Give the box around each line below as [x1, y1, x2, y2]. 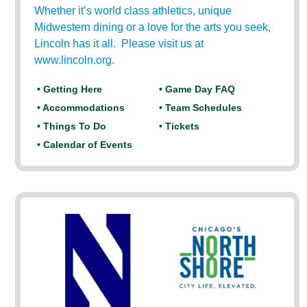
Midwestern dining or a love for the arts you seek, [34, 21, 271, 33]
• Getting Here [37, 84, 103, 95]
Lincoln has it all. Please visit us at [34, 38, 204, 49]
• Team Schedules [159, 102, 243, 113]
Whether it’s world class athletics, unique [34, 5, 232, 16]
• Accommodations [37, 102, 125, 113]
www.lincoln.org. [34, 54, 115, 66]
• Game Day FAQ [159, 84, 236, 95]
